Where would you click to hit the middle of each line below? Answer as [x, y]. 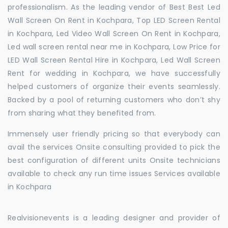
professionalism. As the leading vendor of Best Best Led [114, 7]
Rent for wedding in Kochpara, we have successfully [114, 73]
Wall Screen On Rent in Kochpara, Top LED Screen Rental [114, 20]
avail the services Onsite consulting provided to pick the [114, 147]
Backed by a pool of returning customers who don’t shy [114, 99]
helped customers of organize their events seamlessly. [114, 86]
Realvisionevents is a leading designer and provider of [114, 218]
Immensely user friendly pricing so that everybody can [114, 134]
